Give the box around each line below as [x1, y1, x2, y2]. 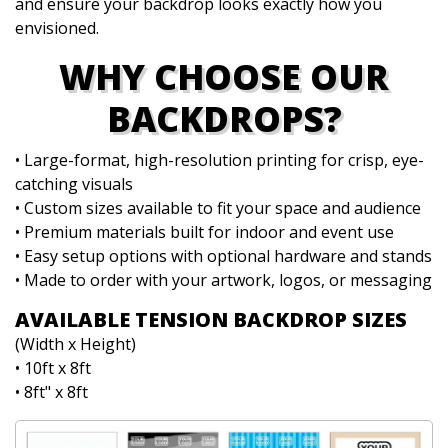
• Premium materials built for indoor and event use [15, 221, 394, 243]
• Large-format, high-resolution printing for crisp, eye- [15, 149, 424, 171]
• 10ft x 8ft [15, 357, 91, 379]
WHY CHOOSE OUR [59, 53, 389, 100]
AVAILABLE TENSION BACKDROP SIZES [15, 306, 407, 333]
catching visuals [15, 173, 133, 195]
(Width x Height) [15, 333, 136, 355]
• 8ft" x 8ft [15, 381, 88, 403]
